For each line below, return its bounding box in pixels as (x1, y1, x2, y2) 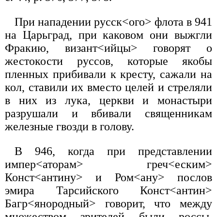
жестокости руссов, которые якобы (5, 55, 212, 68)
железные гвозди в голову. (5, 120, 134, 133)
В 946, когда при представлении (15, 145, 212, 158)
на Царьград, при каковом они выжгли (5, 29, 212, 42)
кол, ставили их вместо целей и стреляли (5, 81, 212, 94)
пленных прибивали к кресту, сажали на (5, 68, 212, 81)
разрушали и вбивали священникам (5, 107, 212, 120)
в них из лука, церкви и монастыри (5, 94, 212, 107)
